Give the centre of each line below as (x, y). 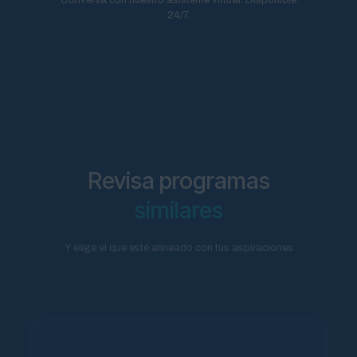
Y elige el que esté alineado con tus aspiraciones (178, 247)
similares (178, 210)
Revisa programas (178, 180)
